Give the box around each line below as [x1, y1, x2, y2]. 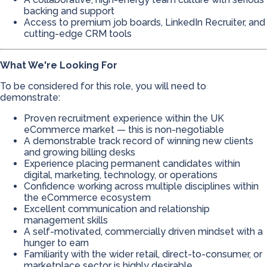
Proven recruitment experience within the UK [24, 113, 224, 124]
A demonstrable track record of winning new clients [24, 135, 253, 147]
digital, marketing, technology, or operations [24, 169, 218, 181]
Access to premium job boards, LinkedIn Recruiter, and [24, 17, 265, 28]
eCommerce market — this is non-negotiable [24, 124, 224, 135]
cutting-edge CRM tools [24, 28, 132, 39]
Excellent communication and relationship [24, 203, 210, 215]
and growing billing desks [24, 147, 135, 158]
